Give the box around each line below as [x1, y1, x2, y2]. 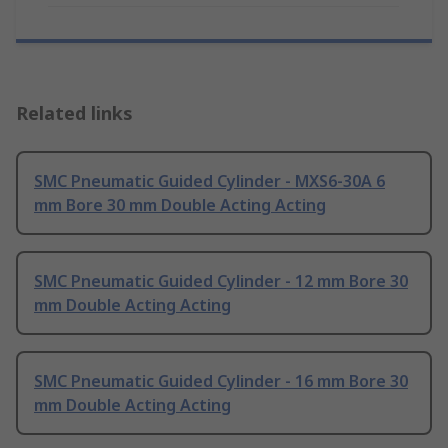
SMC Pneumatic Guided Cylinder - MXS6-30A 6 [34, 170, 385, 193]
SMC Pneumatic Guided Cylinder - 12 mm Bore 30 [34, 270, 408, 293]
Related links [16, 101, 133, 126]
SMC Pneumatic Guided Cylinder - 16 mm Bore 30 [34, 370, 408, 393]
